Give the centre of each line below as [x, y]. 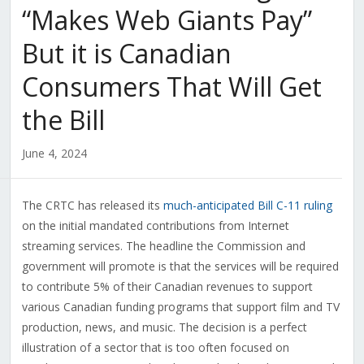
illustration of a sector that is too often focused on [155, 348]
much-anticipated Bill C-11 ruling [247, 206]
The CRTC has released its [92, 206]
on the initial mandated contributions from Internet [155, 226]
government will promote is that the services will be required [180, 266]
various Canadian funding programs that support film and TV [180, 307]
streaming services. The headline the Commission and [163, 246]
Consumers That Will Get [171, 87]
